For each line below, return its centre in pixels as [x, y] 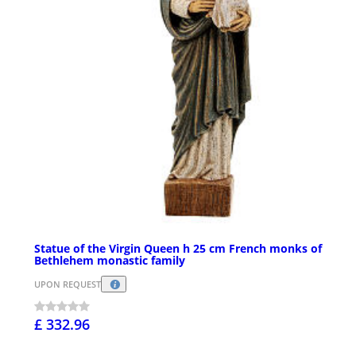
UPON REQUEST [68, 284]
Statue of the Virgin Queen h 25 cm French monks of [178, 249]
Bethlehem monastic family [110, 261]
